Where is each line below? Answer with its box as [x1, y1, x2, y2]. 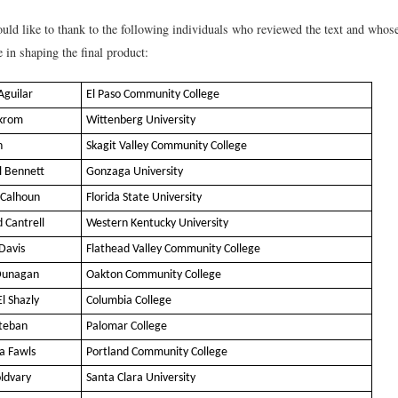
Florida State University [86, 191, 202, 205]
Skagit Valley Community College [86, 139, 247, 154]
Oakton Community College [86, 268, 221, 283]
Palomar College [86, 320, 167, 334]
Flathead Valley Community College [86, 243, 260, 257]
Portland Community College [86, 346, 227, 360]
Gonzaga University [86, 165, 183, 179]
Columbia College [86, 294, 171, 308]
